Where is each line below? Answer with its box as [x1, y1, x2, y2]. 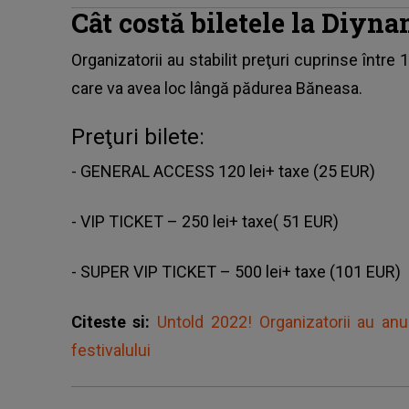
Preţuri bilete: [70, 124, 204, 151]
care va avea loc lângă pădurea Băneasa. [70, 79, 362, 99]
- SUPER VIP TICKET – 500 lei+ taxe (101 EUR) [70, 262, 401, 282]
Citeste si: [70, 312, 158, 332]
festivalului [70, 341, 151, 361]
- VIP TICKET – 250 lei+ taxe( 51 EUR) [70, 212, 339, 232]
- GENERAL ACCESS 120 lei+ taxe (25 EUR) [70, 162, 375, 182]
